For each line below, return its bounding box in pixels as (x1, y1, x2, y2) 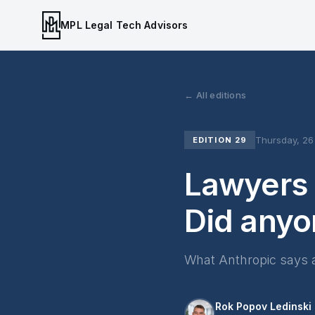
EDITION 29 (193, 135, 247, 145)
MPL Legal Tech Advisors (60, 19, 188, 31)
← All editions (184, 89, 247, 101)
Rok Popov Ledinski (215, 300, 311, 312)
